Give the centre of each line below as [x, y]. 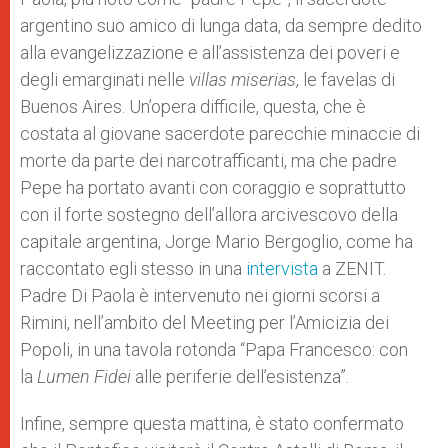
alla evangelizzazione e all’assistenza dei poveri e [210, 52]
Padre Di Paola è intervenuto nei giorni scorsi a [200, 295]
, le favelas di [345, 79]
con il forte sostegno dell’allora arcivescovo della [209, 214]
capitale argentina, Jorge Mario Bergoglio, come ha [216, 241]
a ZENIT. [352, 268]
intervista [282, 268]
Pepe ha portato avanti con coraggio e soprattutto [213, 187]
